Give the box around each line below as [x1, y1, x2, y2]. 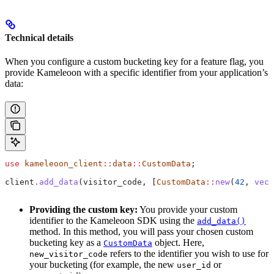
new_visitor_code [29, 250, 108, 259]
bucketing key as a [29, 237, 103, 248]
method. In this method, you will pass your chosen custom [29, 226, 253, 237]
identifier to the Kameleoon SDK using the [29, 215, 197, 226]
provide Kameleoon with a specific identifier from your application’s [5, 67, 268, 78]
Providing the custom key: [29, 204, 138, 215]
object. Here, [152, 237, 204, 248]
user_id [177, 261, 211, 270]
